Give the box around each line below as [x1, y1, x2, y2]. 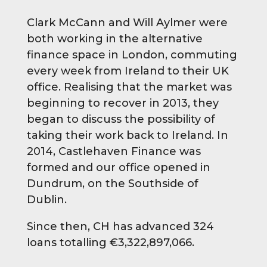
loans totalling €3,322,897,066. [26, 236, 194, 249]
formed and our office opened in [26, 161, 210, 174]
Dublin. [26, 193, 67, 206]
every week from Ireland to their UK [26, 64, 229, 77]
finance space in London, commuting [26, 48, 237, 61]
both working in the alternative [26, 32, 203, 45]
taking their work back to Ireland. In [26, 129, 228, 142]
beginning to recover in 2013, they [26, 97, 219, 110]
